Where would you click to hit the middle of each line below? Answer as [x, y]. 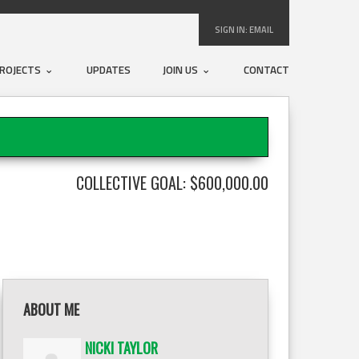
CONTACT [266, 70]
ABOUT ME [51, 309]
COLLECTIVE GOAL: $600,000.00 [172, 183]
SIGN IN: [231, 30]
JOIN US [182, 70]
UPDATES [109, 70]
